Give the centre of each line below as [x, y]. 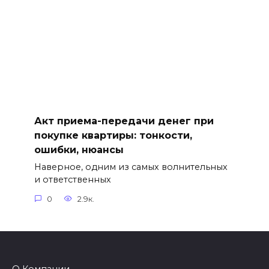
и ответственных [72, 180]
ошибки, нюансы [79, 150]
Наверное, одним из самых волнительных [131, 167]
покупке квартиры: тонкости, [113, 135]
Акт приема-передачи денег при [124, 121]
